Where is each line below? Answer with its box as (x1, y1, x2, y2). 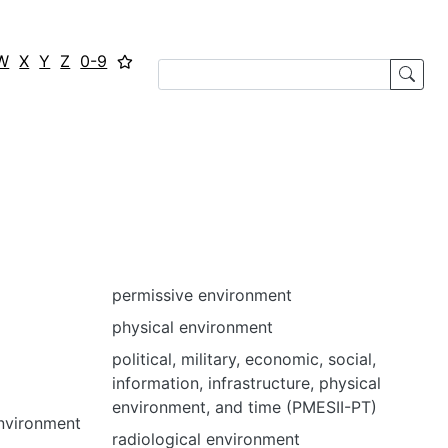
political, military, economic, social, (112, 349, 376, 369)
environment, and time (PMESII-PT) (112, 397, 377, 417)
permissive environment (112, 285, 292, 305)
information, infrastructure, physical (112, 373, 381, 393)
